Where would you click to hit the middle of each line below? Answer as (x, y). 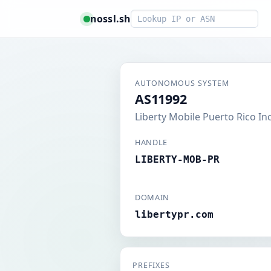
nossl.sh (111, 18)
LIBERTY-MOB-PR (177, 159)
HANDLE (151, 142)
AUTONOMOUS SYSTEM (182, 83)
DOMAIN (152, 197)
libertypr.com (174, 214)
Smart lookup (162, 16)
